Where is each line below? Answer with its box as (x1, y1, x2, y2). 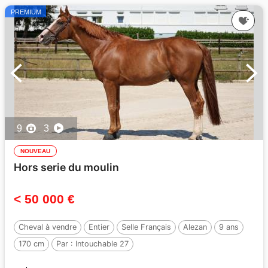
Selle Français (121, 223, 171, 232)
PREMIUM (11, 8, 41, 16)
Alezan (183, 223, 207, 232)
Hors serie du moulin (14, 161, 119, 174)
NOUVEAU (20, 148, 50, 155)
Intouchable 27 (75, 239, 129, 249)
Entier (89, 223, 109, 232)
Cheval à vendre (19, 223, 77, 232)
